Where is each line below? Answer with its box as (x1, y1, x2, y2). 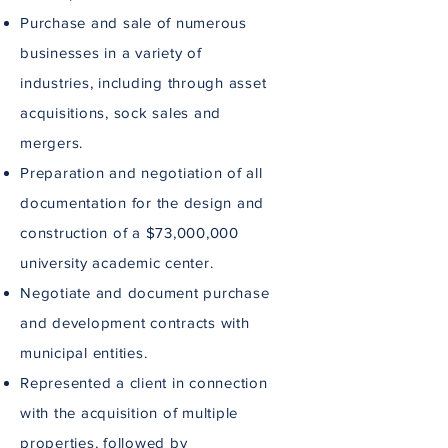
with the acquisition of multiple (20, 404, 238, 421)
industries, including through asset (20, 74, 267, 91)
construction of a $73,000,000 (20, 224, 239, 241)
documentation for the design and (20, 194, 264, 211)
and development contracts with (20, 314, 250, 331)
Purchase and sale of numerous (20, 14, 247, 31)
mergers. (20, 134, 83, 151)
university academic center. (20, 254, 214, 271)
